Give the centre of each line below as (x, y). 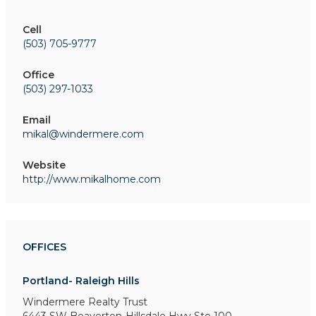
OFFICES (44, 247)
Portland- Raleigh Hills (81, 281)
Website (44, 165)
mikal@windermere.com (83, 134)
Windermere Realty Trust (85, 302)
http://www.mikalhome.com (92, 179)
